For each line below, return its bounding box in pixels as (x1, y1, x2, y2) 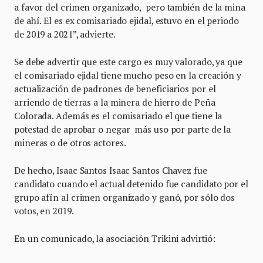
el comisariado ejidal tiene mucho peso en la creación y (14, 69, 241, 81)
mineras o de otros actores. (14, 136, 128, 149)
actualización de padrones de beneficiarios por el (14, 82, 216, 95)
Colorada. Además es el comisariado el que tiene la (14, 109, 222, 122)
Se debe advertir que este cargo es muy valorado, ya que (14, 55, 242, 68)
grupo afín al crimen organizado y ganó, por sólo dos (14, 191, 235, 203)
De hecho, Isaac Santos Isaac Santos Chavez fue (14, 164, 207, 176)
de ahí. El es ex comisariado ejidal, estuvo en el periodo (14, 14, 239, 26)
